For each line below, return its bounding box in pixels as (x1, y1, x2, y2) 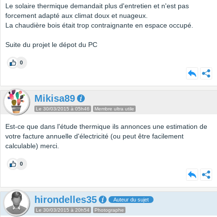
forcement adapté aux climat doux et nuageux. (5, 12, 148, 20)
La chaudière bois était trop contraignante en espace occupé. (5, 21, 193, 30)
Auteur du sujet (113, 197, 149, 203)
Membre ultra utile (94, 106, 134, 112)
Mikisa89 (34, 93, 75, 104)
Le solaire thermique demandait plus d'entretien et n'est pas (5, 2, 189, 10)
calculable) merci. (5, 142, 59, 150)
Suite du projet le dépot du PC (5, 41, 97, 49)
